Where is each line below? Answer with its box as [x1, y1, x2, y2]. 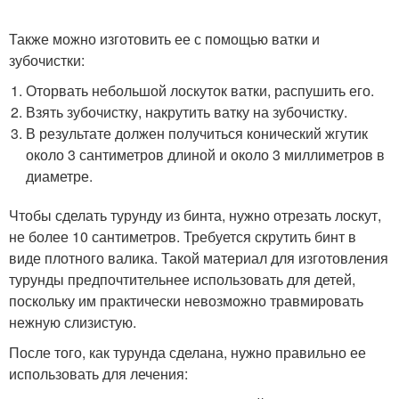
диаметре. [26, 165, 94, 186]
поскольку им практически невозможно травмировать [9, 289, 363, 311]
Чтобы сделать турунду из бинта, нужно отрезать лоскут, [9, 204, 381, 225]
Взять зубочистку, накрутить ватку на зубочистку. [26, 101, 348, 122]
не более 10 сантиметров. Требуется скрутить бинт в [9, 225, 356, 247]
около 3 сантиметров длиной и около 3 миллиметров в [26, 143, 386, 165]
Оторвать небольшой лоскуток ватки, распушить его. [26, 79, 375, 101]
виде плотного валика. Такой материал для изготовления [9, 247, 388, 268]
